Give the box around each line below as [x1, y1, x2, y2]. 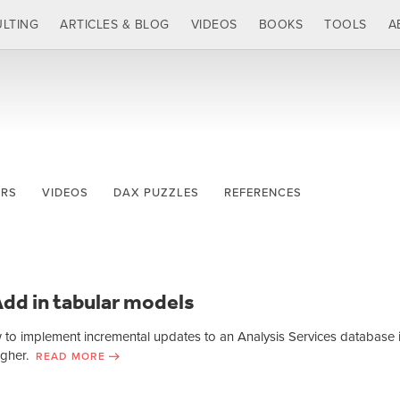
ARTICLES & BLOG [60, 16, 170, 32]
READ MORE [36, 350, 105, 362]
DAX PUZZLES [113, 186, 199, 200]
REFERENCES [224, 186, 302, 200]
